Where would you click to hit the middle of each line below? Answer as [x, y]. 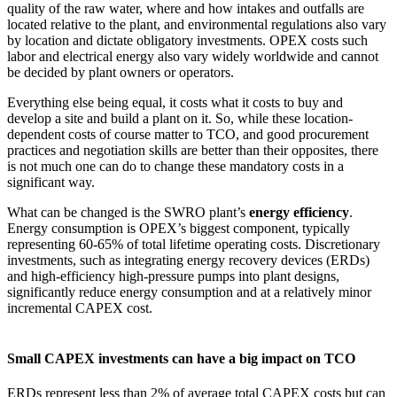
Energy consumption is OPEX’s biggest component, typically [179, 228]
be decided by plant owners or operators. [128, 72]
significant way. [51, 182]
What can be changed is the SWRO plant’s [128, 212]
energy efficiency [299, 212]
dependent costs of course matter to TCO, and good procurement [188, 134]
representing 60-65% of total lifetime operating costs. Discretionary [194, 244]
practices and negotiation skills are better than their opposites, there [193, 150]
